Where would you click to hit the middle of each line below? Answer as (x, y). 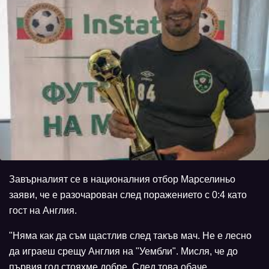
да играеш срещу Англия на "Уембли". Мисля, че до (123, 252)
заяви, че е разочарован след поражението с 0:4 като (128, 195)
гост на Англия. (44, 211)
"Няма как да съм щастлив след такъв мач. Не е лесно (130, 236)
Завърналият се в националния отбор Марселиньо (122, 180)
